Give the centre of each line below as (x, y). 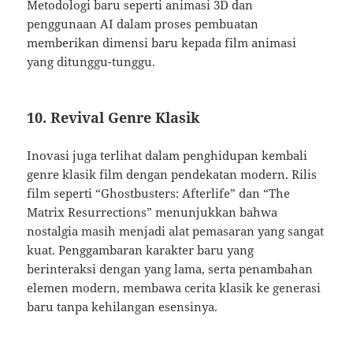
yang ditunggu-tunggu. (91, 62)
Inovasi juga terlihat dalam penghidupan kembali (167, 156)
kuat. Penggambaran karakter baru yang (141, 250)
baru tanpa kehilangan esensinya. (123, 307)
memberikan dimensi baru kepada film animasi (162, 43)
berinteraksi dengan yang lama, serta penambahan (170, 269)
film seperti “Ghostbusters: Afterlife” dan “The (159, 193)
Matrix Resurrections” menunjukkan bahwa (152, 212)
